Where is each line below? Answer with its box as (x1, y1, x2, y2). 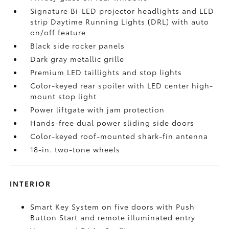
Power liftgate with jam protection (30, 104, 165, 114)
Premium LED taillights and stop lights (30, 67, 182, 77)
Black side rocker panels (30, 40, 125, 51)
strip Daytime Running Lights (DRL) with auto (30, 16, 210, 27)
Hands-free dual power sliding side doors (30, 118, 195, 128)
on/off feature (30, 27, 86, 37)
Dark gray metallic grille (30, 54, 125, 64)
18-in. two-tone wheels (30, 144, 121, 154)
